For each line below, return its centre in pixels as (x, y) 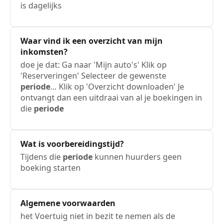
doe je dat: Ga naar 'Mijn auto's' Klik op (94, 65)
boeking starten (51, 168)
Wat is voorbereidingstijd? (72, 144)
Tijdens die (42, 157)
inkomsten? (44, 52)
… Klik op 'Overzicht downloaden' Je (117, 87)
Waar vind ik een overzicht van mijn (92, 41)
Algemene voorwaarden (68, 203)
